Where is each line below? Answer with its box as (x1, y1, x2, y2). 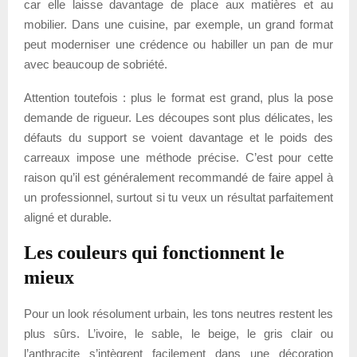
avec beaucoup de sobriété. (24, 57, 167, 71)
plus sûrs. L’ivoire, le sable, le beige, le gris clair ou (24, 326, 333, 340)
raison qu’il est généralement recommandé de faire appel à (24, 170, 333, 184)
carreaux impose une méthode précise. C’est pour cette (24, 150, 333, 164)
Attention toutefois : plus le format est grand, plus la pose (24, 90, 333, 104)
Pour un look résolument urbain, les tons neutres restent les (24, 306, 333, 320)
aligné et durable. (24, 210, 112, 224)
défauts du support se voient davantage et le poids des (24, 130, 333, 144)
